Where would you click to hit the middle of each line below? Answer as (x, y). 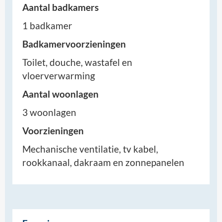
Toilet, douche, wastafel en (77, 62)
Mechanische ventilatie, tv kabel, (90, 149)
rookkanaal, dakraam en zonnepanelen (103, 162)
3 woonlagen (49, 112)
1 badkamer (47, 26)
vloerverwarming (59, 76)
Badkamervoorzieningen (74, 44)
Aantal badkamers (60, 7)
